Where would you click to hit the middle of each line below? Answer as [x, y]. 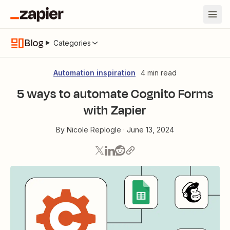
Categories [72, 43]
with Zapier [115, 110]
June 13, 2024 [150, 130]
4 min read [159, 73]
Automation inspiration [94, 73]
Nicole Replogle [94, 130]
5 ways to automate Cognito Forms [115, 94]
